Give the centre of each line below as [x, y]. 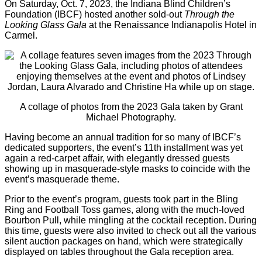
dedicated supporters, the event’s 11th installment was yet [124, 147]
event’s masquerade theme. [62, 179]
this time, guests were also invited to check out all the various [130, 230]
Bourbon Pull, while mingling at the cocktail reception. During [131, 220]
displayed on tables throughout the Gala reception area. [119, 251]
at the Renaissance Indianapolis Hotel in [172, 25]
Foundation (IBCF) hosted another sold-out [94, 14]
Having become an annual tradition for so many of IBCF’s [123, 137]
